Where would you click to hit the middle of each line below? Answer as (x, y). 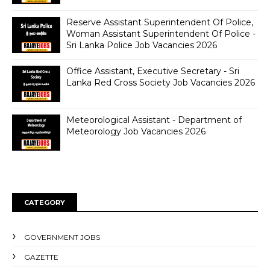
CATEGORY (45, 202)
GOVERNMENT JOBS (62, 237)
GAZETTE (41, 257)
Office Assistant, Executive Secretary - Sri (153, 71)
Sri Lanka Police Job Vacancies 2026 (142, 45)
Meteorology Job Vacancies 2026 (136, 131)
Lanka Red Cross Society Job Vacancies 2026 (161, 83)
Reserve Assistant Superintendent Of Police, (160, 22)
